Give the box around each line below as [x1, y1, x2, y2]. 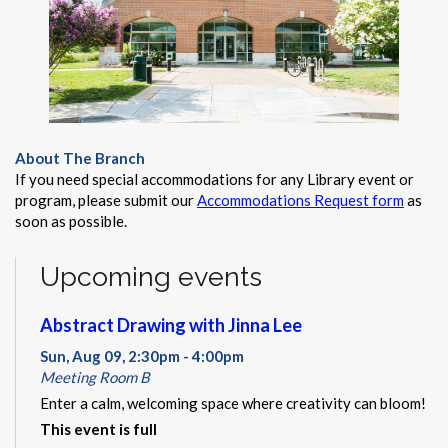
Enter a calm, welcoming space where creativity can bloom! [40, 393, 426, 412]
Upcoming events [40, 261, 262, 293]
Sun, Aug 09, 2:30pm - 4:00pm [40, 346, 244, 365]
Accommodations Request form [197, 191, 404, 210]
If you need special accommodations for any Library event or [15, 170, 414, 189]
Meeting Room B [40, 367, 150, 386]
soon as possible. [15, 212, 127, 231]
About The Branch [15, 149, 145, 168]
